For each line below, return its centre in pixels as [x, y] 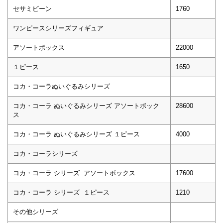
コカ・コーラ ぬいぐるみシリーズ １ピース [76, 134]
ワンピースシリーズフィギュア [58, 28]
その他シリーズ [36, 212]
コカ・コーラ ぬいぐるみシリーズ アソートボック [86, 106]
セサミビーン [32, 8]
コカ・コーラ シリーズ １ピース [61, 192]
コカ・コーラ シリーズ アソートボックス [74, 173]
